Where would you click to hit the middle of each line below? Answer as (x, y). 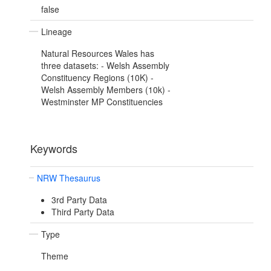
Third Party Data (83, 212)
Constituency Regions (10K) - (97, 78)
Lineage (57, 32)
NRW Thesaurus (69, 178)
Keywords (54, 149)
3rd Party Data (79, 200)
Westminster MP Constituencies (102, 102)
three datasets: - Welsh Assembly (105, 66)
